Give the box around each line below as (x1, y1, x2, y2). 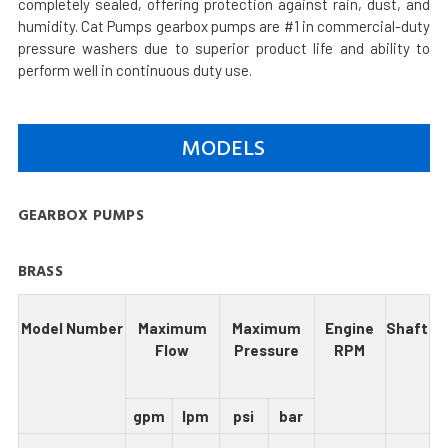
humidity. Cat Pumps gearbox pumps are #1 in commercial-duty (17, 17, 431, 36)
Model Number (20, 318, 123, 337)
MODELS (182, 129, 266, 166)
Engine (325, 318, 375, 337)
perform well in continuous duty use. (17, 61, 252, 80)
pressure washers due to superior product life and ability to (17, 39, 431, 58)
